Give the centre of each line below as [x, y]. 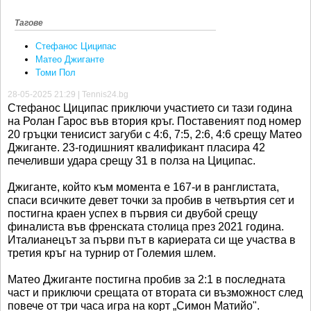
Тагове [29, 23]
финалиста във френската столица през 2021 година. [146, 227]
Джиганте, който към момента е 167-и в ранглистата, [143, 187]
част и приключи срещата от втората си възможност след [155, 293]
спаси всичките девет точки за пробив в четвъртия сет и [151, 201]
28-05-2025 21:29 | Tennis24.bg [68, 95]
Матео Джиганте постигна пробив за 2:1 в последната [146, 280]
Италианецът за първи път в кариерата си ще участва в [152, 240]
